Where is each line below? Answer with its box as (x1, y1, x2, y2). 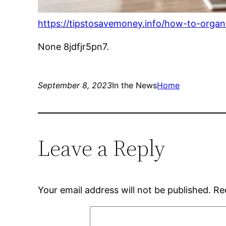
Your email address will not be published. (38, 185, 211, 196)
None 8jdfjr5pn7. (38, 41, 109, 52)
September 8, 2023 (38, 80, 112, 91)
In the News (112, 80, 157, 91)
